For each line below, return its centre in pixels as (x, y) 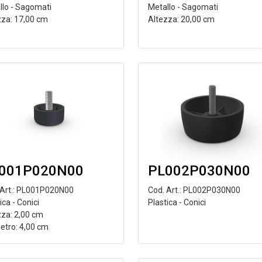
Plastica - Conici (177, 202)
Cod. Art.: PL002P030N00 (194, 190)
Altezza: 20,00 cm (181, 19)
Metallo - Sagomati (183, 7)
